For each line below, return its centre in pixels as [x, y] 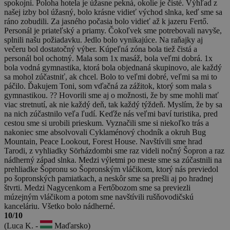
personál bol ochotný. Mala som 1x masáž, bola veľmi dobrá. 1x [108, 58]
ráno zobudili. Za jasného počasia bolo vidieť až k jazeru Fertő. [106, 21]
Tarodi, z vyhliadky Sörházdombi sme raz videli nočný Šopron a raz [114, 150]
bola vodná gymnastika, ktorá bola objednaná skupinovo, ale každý [113, 67]
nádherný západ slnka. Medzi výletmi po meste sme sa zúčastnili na [113, 160]
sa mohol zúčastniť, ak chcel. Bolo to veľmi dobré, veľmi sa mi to [111, 76]
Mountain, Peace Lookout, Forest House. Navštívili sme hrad [103, 141]
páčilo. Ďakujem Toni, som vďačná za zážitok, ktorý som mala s [108, 86]
